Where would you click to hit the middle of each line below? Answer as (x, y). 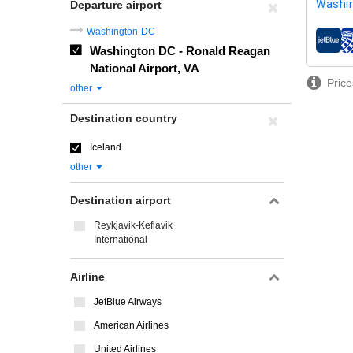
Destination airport (121, 200)
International (121, 240)
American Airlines (131, 325)
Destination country (124, 118)
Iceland (106, 147)
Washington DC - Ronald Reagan (180, 51)
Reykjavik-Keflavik (133, 225)
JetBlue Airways (128, 302)
